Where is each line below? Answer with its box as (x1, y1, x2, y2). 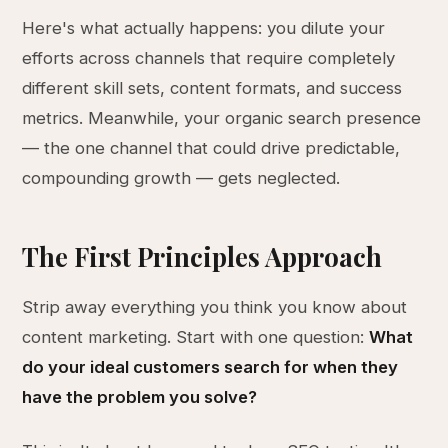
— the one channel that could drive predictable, (22, 138, 401, 158)
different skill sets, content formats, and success (22, 78, 403, 98)
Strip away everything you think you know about (22, 297, 408, 317)
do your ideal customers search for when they (22, 357, 399, 377)
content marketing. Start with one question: (22, 327, 370, 347)
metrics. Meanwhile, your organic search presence (22, 108, 422, 128)
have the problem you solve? (22, 387, 258, 407)
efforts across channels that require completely (22, 48, 396, 68)
